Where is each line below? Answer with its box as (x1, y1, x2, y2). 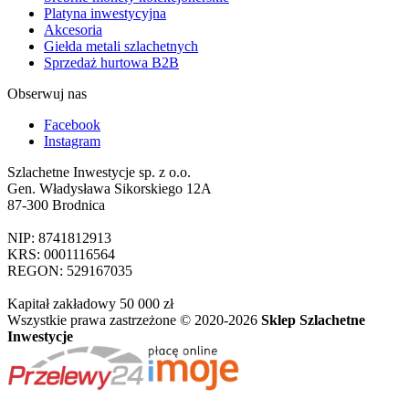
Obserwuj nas (7, 86, 87, 102)
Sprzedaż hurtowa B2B (44, 55, 179, 71)
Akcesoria (44, 22, 102, 38)
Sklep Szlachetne (261, 312, 365, 329)
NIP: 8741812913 (7, 230, 111, 246)
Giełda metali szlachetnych (44, 38, 198, 55)
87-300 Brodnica (7, 197, 105, 214)
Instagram (44, 133, 100, 150)
